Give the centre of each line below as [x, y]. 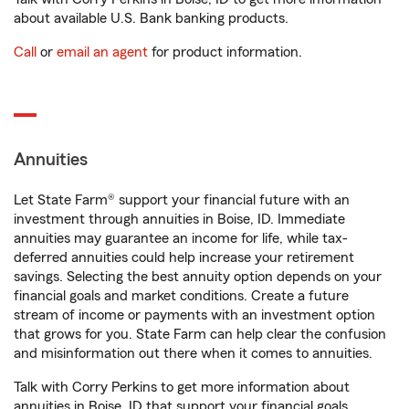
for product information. [225, 52]
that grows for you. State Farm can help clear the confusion [200, 335]
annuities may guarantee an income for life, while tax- [181, 239]
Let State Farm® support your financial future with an [182, 200]
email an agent [102, 52]
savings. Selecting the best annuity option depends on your [198, 277]
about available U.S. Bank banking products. [151, 19]
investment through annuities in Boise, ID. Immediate [179, 220]
